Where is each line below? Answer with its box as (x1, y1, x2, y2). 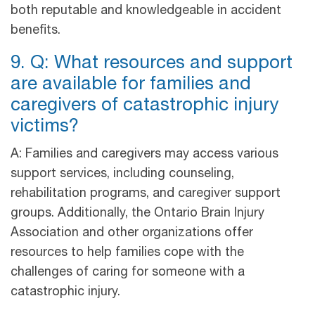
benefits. (11, 24, 67, 37)
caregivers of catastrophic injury (11, 96, 278, 115)
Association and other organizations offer (11, 226, 253, 240)
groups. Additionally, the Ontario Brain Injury (11, 207, 264, 220)
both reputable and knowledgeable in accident (11, 4, 281, 18)
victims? (11, 117, 84, 136)
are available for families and (11, 75, 251, 94)
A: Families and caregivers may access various (11, 148, 278, 161)
